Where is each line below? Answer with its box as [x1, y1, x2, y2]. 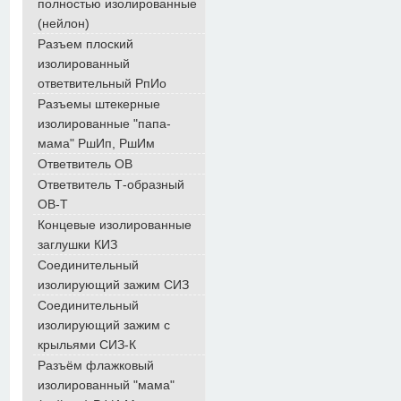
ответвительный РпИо [38, 76, 166, 90]
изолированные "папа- [38, 116, 171, 131]
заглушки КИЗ [38, 237, 117, 252]
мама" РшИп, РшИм [38, 136, 155, 150]
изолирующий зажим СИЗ [38, 277, 189, 292]
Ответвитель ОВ [38, 157, 132, 171]
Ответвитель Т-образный [38, 177, 184, 192]
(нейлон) [38, 16, 90, 30]
